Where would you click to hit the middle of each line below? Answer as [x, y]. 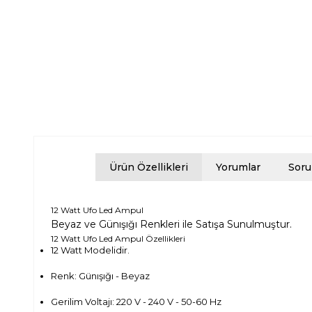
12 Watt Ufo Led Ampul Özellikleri [119, 239]
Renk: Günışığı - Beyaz [100, 276]
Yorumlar [238, 167]
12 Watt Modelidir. [90, 250]
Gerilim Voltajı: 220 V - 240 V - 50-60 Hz [136, 302]
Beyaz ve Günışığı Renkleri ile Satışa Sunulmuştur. [171, 225]
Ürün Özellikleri [149, 167]
